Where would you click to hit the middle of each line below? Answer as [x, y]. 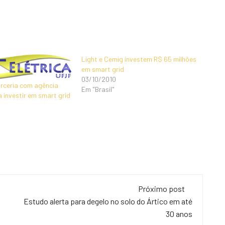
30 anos [179, 214]
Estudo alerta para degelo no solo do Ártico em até [108, 201]
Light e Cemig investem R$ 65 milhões [139, 59]
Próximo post [161, 189]
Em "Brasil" [98, 89]
